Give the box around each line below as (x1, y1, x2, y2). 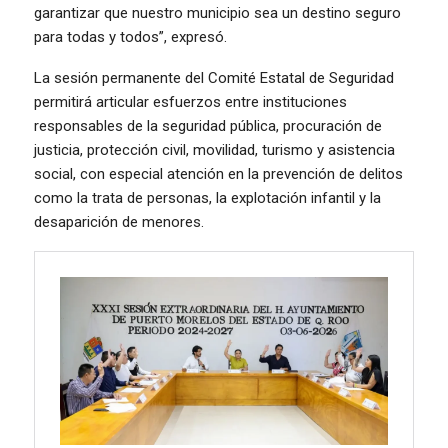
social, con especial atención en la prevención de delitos (34, 164, 403, 183)
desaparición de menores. (34, 212, 204, 231)
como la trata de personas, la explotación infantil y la (34, 188, 381, 207)
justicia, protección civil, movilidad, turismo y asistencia (34, 140, 395, 159)
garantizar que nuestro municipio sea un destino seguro (34, 3, 401, 22)
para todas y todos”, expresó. (34, 27, 227, 46)
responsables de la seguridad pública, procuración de (34, 116, 382, 135)
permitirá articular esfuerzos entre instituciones (34, 92, 347, 111)
